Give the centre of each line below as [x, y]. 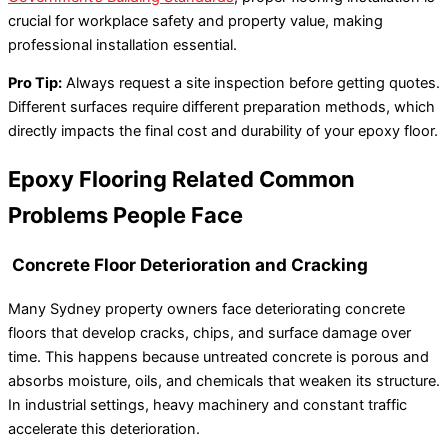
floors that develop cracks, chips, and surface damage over [209, 332]
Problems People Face [125, 215]
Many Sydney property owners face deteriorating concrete [206, 308]
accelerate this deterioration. [104, 428]
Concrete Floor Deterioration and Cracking [188, 265]
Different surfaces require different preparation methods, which [221, 107]
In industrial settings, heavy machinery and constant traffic [207, 404]
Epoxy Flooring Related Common [181, 179]
